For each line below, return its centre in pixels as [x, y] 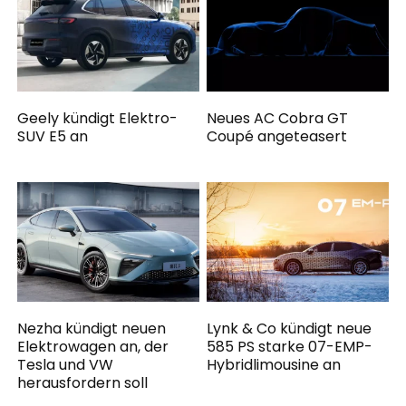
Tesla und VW [66, 364]
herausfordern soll [83, 382]
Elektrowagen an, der [93, 346]
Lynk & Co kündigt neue [290, 328]
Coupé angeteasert [277, 137]
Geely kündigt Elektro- [98, 119]
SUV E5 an [53, 137]
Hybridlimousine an [274, 364]
